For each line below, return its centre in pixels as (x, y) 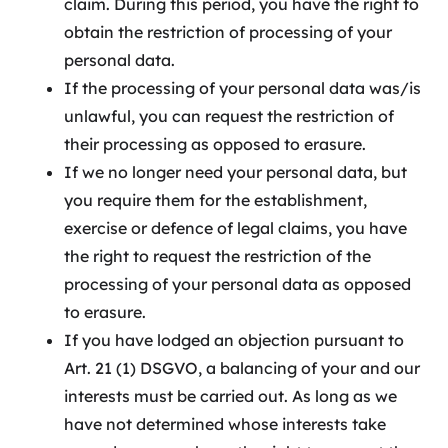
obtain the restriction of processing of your (228, 32)
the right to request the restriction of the (217, 256)
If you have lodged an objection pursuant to (234, 340)
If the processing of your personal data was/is (242, 88)
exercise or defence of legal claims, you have (235, 228)
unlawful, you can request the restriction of (229, 116)
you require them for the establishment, (215, 200)
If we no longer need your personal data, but (235, 172)
